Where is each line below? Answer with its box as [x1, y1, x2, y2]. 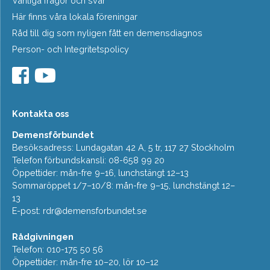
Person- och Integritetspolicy [12, 43, 129, 54]
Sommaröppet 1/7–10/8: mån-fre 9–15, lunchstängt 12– [12, 180, 235, 190]
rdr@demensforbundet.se [43, 205, 147, 216]
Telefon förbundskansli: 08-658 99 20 [12, 154, 165, 165]
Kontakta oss [12, 108, 69, 119]
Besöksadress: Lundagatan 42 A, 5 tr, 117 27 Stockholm [12, 142, 234, 152]
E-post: [12, 205, 43, 216]
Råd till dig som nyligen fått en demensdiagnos [12, 27, 202, 38]
